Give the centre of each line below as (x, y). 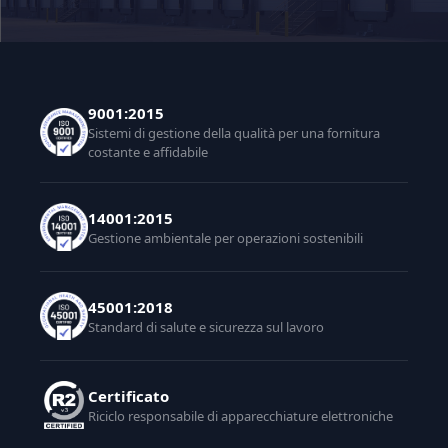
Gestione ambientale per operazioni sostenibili (225, 237)
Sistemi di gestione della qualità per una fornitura (234, 133)
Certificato (128, 395)
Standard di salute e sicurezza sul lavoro (206, 326)
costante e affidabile (148, 152)
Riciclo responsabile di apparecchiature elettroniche (240, 415)
